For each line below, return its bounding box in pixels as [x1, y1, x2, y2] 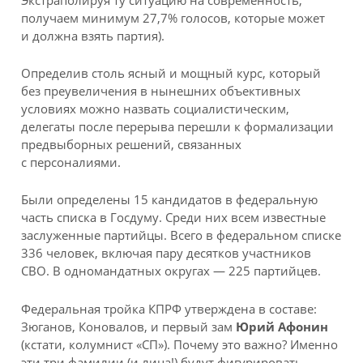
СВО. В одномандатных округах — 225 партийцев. [21, 263, 322, 280]
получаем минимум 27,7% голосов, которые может [21, 9, 326, 26]
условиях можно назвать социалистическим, [21, 100, 290, 117]
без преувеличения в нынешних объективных [21, 82, 301, 99]
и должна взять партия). [21, 27, 165, 44]
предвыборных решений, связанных [21, 135, 242, 152]
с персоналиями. [21, 153, 122, 170]
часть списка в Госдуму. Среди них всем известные [21, 209, 327, 226]
